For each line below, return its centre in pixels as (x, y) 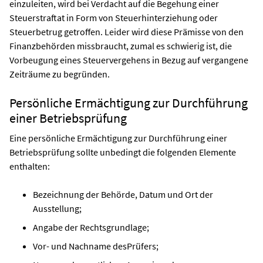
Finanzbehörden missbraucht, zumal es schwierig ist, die (121, 45)
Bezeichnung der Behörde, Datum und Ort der (123, 194)
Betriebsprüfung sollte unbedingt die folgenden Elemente (123, 152)
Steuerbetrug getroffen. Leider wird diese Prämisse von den (127, 31)
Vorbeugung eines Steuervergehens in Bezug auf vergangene (129, 60)
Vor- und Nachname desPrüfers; (96, 246)
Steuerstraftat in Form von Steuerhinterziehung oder (114, 17)
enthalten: (30, 166)
